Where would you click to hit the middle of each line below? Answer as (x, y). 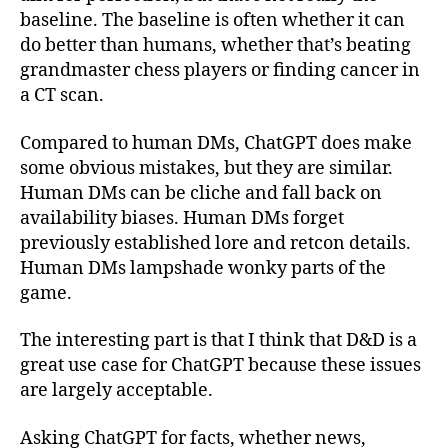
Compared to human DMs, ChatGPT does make (216, 143)
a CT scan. (62, 95)
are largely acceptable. (116, 390)
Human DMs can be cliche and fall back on (201, 193)
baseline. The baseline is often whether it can (212, 20)
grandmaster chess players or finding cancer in (220, 70)
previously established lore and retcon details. (215, 243)
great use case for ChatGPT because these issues (220, 365)
